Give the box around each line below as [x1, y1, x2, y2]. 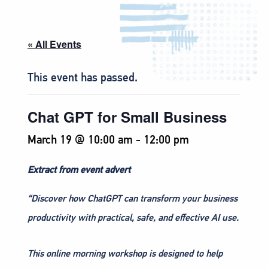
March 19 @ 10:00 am [28, 132, 133, 147]
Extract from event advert [28, 163, 130, 176]
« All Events [28, 36, 81, 51]
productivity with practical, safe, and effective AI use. [28, 211, 239, 224]
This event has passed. [28, 70, 138, 84]
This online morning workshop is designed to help [28, 247, 223, 260]
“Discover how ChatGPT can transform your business [28, 192, 237, 205]
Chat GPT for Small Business [28, 106, 227, 127]
